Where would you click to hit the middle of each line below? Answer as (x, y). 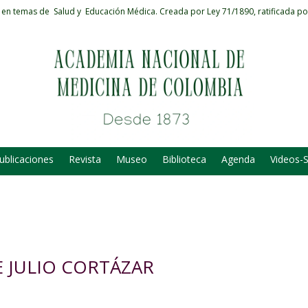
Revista (85, 159)
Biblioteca (184, 159)
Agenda (238, 159)
